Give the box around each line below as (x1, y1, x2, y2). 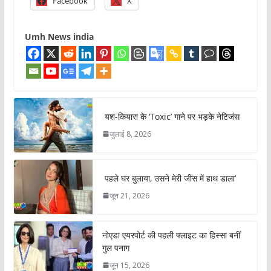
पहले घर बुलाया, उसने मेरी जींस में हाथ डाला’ (102, 172, 236, 184)
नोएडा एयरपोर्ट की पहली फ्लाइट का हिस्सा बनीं (102, 229, 240, 241)
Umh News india (24, 30, 94, 42)
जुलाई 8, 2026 (109, 128, 151, 139)
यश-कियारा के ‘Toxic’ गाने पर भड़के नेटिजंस (102, 110, 240, 122)
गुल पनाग (102, 241, 129, 253)
